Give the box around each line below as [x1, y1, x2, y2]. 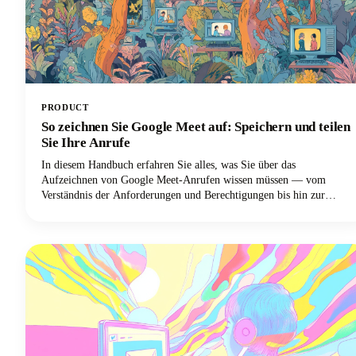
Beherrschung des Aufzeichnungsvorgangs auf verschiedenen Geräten [41, 203, 352, 216]
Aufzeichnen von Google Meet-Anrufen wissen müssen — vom [41, 173, 326, 186]
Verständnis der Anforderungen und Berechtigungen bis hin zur [41, 188, 325, 201]
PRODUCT [41, 102, 89, 112]
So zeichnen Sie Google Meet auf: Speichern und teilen [41, 118, 351, 134]
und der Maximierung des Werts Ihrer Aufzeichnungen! [41, 219, 291, 231]
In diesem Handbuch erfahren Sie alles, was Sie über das [41, 158, 296, 171]
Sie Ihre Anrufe [41, 134, 130, 150]
